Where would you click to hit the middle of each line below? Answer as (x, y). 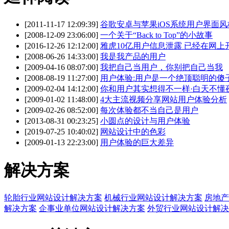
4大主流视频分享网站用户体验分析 (164, 100)
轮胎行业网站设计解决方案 (53, 198)
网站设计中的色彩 (133, 132)
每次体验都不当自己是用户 (149, 110)
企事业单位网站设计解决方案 (92, 209)
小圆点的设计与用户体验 (145, 121)
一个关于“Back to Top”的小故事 (156, 35)
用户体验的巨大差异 (137, 143)
